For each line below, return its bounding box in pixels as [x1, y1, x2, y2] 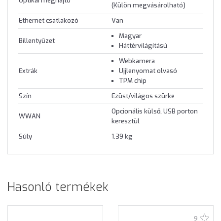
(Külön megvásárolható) [111, 1, 185, 10]
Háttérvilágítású [119, 41, 167, 50]
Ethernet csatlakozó [19, 16, 78, 25]
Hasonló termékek [7, 179, 109, 195]
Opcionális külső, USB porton [111, 107, 198, 116]
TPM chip [119, 76, 147, 85]
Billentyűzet [19, 37, 55, 45]
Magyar [119, 32, 142, 40]
